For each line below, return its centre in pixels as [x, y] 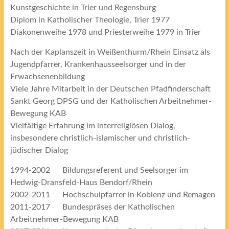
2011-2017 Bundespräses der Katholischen [92, 207]
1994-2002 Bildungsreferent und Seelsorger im [99, 170]
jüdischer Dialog [39, 151]
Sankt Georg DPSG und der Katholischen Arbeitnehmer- [111, 101]
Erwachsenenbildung [47, 77]
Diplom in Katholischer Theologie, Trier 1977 [90, 20]
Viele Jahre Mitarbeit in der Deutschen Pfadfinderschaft [110, 89]
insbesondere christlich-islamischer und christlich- [100, 138]
